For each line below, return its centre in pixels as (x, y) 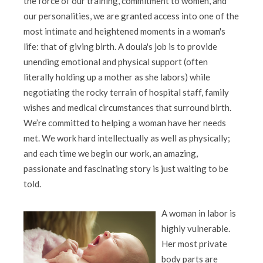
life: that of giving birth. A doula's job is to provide (120, 47)
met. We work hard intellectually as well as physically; (127, 138)
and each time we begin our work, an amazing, (111, 154)
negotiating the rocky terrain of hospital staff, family (126, 92)
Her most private (194, 244)
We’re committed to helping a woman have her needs (125, 123)
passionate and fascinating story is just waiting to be (126, 169)
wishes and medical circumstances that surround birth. (127, 108)
